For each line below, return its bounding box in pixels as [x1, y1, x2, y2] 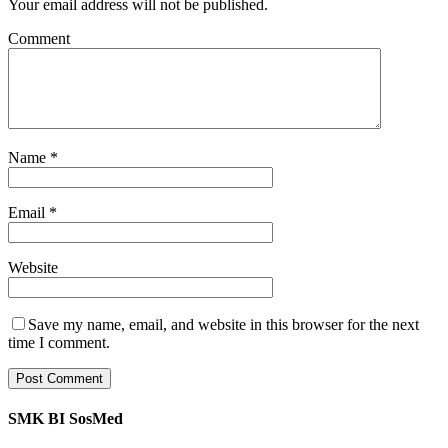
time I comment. [8, 334, 110, 352]
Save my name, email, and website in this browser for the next [28, 316, 419, 334]
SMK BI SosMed [8, 410, 123, 428]
